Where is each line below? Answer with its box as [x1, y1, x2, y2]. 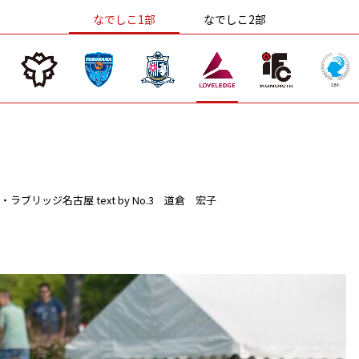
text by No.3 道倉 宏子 [96, 192, 216, 208]
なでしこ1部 [93, 11, 155, 27]
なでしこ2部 [204, 11, 266, 27]
